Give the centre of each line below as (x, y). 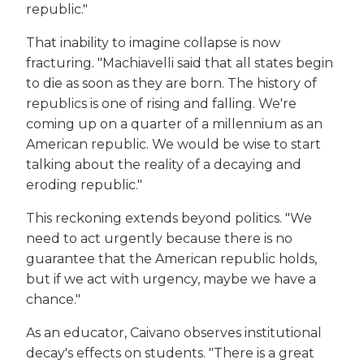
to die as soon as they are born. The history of (171, 84)
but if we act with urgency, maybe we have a (171, 279)
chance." (53, 300)
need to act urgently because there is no (159, 239)
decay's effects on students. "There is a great (170, 353)
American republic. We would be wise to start (173, 145)
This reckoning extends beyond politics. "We (169, 219)
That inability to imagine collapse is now (153, 43)
